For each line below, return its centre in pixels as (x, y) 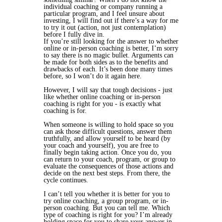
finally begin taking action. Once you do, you (108, 152)
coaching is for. (66, 111)
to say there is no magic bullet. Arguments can (109, 55)
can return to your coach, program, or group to (110, 159)
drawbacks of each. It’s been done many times (108, 69)
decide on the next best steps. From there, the (107, 173)
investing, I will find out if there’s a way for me (111, 20)
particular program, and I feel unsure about (104, 13)
